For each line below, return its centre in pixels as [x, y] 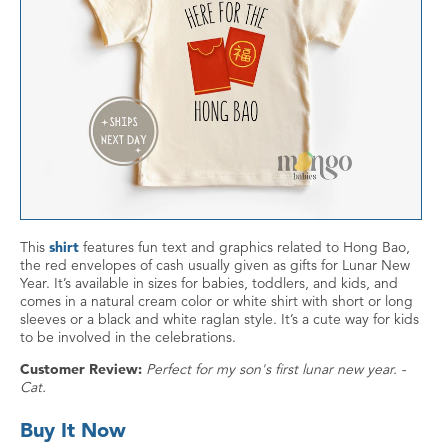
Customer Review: [81, 368]
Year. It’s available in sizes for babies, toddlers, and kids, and [209, 282]
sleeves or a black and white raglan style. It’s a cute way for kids [219, 318]
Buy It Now [73, 429]
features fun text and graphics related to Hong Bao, [244, 246]
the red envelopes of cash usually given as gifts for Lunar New [215, 264]
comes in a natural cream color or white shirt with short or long [216, 300]
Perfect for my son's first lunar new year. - [276, 368]
